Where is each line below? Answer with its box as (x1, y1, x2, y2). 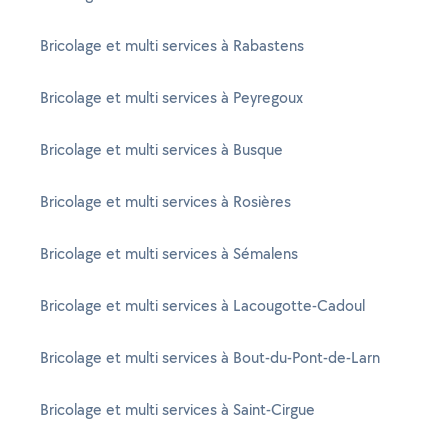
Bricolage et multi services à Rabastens (40, 35, 304, 56)
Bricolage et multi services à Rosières (40, 191, 291, 212)
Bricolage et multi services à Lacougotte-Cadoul (40, 295, 365, 316)
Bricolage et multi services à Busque (40, 139, 283, 160)
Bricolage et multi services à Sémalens (40, 243, 298, 264)
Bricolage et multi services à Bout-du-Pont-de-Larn (40, 347, 380, 368)
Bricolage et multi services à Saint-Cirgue (40, 399, 315, 420)
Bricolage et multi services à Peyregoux (40, 87, 303, 108)
